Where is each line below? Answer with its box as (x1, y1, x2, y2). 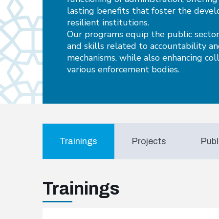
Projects (131, 136, 166, 146)
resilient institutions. (67, 17, 152, 28)
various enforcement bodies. (67, 64, 182, 75)
